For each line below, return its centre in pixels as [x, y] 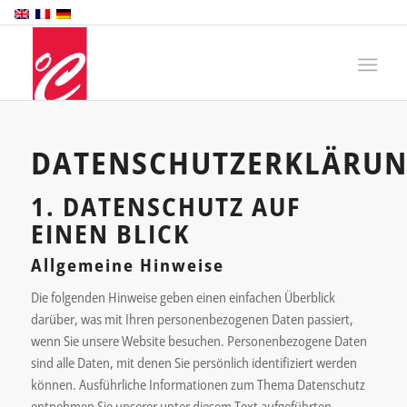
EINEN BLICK [110, 233]
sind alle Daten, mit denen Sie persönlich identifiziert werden [194, 362]
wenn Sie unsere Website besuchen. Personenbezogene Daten [199, 340]
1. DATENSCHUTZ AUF [165, 206]
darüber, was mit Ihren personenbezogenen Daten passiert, [192, 318]
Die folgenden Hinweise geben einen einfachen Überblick [183, 297]
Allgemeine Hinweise [127, 265]
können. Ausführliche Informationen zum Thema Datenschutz [198, 384]
